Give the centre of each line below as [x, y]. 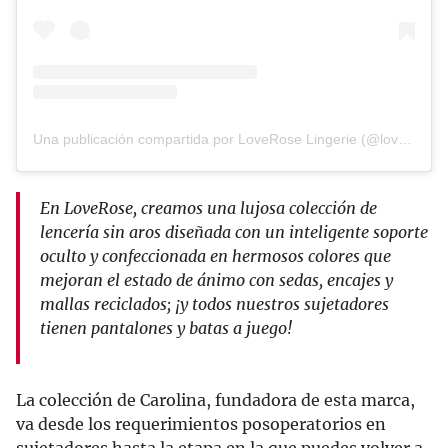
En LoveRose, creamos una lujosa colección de [208, 207]
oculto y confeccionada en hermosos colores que [215, 255]
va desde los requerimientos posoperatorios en [201, 423]
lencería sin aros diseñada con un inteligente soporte [234, 231]
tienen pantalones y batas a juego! [166, 327]
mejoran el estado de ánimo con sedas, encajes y [216, 279]
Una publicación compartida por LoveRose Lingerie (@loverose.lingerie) [405, 138]
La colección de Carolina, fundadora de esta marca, [215, 399]
